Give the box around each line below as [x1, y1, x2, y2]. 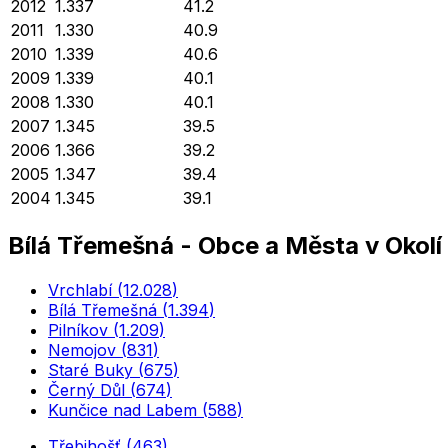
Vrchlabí [48, 279, 112, 300]
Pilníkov [48, 319, 108, 340]
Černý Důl [48, 379, 125, 400]
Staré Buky [48, 359, 133, 380]
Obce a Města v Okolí [198, 230, 442, 260]
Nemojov [48, 339, 116, 360]
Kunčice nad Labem [48, 399, 197, 420]
